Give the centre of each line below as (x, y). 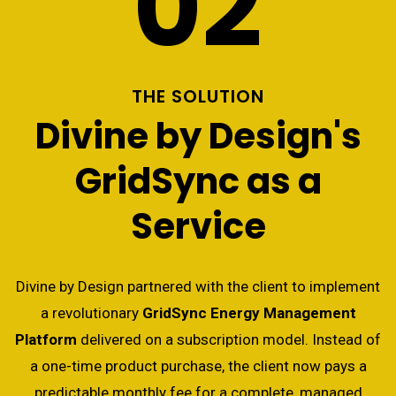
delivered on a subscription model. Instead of (229, 339)
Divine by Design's (198, 136)
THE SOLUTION (198, 96)
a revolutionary (91, 313)
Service (198, 226)
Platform (46, 339)
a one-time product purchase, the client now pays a (198, 366)
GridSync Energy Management (249, 313)
